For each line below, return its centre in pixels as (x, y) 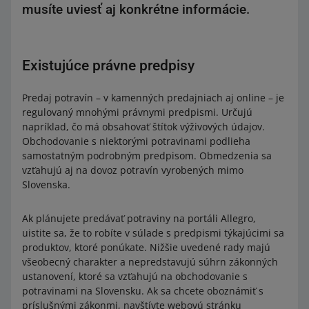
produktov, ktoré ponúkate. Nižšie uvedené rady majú (146, 247)
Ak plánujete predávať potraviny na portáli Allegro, (139, 218)
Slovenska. (46, 185)
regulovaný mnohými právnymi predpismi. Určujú (137, 112)
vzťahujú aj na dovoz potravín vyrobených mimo (133, 170)
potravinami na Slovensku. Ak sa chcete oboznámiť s (143, 291)
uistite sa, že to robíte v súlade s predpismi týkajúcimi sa (153, 233)
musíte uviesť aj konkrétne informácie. (136, 9)
